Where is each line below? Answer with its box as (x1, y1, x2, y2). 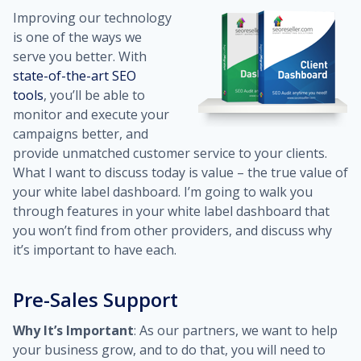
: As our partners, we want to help (134, 322, 338, 339)
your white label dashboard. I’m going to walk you (13, 183, 313, 201)
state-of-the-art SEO (13, 67, 136, 85)
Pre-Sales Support (13, 286, 178, 313)
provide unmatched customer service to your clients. (13, 144, 327, 162)
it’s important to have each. (13, 241, 176, 259)
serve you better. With (13, 48, 147, 65)
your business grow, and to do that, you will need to (13, 341, 326, 359)
